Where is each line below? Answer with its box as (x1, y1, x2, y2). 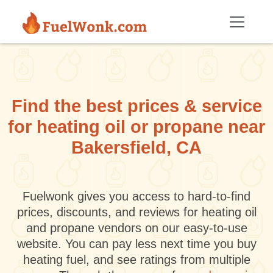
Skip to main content (4, 1, 92, 12)
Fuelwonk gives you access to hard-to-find (23, 190, 250, 203)
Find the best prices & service (11, 96, 262, 116)
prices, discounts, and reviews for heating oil (16, 205, 257, 219)
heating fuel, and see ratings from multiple (23, 253, 250, 266)
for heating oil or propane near (8, 117, 265, 136)
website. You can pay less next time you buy (16, 237, 257, 250)
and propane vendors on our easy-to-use (26, 221, 247, 235)
